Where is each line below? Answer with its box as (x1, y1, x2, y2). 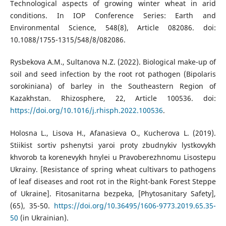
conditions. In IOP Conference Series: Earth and (10, 11, 216, 21)
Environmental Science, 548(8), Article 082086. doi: (10, 23, 216, 33)
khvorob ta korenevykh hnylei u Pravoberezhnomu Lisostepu (10, 152, 216, 162)
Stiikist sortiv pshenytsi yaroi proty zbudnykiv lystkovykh (10, 140, 216, 150)
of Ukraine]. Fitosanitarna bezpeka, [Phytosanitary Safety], (10, 188, 216, 198)
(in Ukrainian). (18, 212, 69, 222)
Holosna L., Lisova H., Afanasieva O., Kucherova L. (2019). (10, 128, 216, 138)
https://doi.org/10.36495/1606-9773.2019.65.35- (54, 200, 216, 210)
